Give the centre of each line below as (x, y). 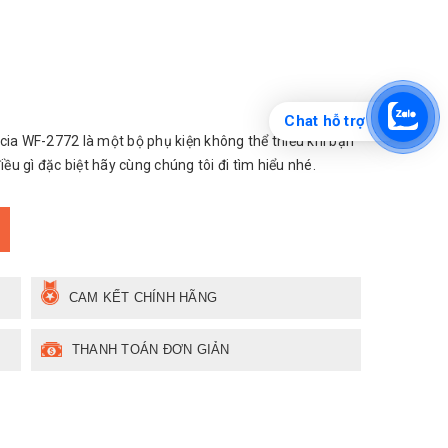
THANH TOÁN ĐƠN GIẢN (150, 349)
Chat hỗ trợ (324, 121)
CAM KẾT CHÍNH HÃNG (143, 297)
